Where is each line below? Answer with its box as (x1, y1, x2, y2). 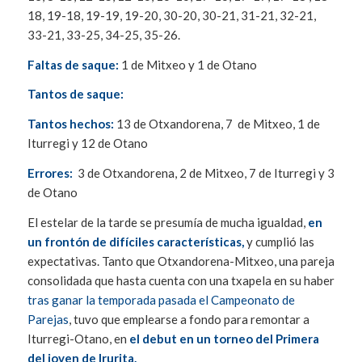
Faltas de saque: (27, 57, 119, 72)
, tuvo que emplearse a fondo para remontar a (68, 311, 309, 326)
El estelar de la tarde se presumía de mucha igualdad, (27, 214, 308, 229)
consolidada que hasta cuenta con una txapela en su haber (27, 272, 335, 288)
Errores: (27, 165, 75, 180)
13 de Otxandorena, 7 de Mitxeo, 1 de (113, 116, 320, 132)
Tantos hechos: (27, 116, 114, 132)
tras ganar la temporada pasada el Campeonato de (27, 292, 295, 307)
